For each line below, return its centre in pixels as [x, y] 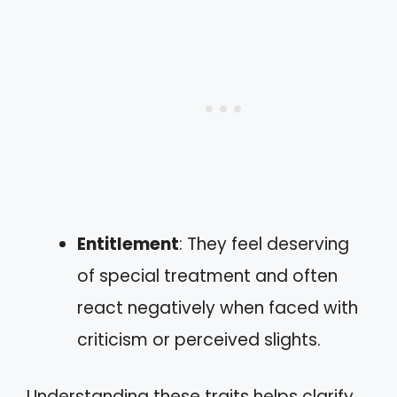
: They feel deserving [264, 244]
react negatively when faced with [218, 307]
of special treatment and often [207, 276]
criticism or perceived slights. [199, 339]
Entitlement [128, 244]
